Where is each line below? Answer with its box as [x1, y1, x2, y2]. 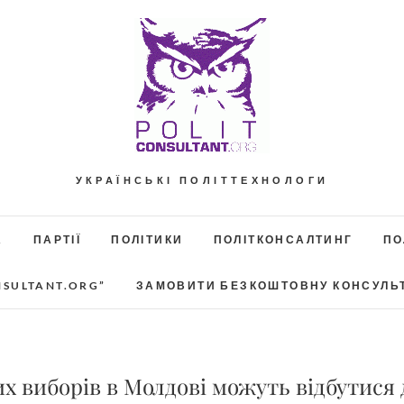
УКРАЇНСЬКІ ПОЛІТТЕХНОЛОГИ [75, 174, 329, 186]
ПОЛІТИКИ [111, 233, 184, 246]
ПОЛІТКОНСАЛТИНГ [213, 233, 353, 246]
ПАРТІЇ [32, 233, 82, 246]
